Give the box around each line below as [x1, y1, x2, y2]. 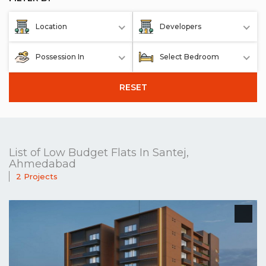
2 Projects [16, 172, 58, 181]
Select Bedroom [160, 52, 219, 61]
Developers [160, 22, 201, 31]
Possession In [36, 52, 84, 61]
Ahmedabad [9, 157, 76, 170]
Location [36, 22, 67, 31]
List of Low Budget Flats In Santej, [9, 146, 189, 159]
